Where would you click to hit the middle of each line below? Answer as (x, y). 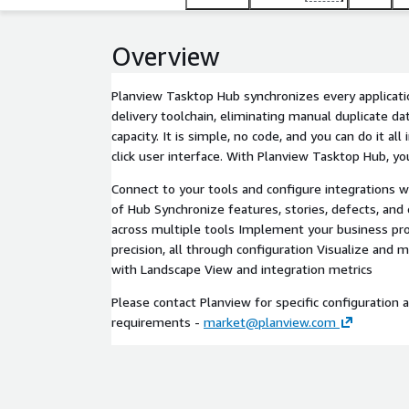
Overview (166, 56)
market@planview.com (270, 322)
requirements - (157, 322)
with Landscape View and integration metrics (242, 269)
